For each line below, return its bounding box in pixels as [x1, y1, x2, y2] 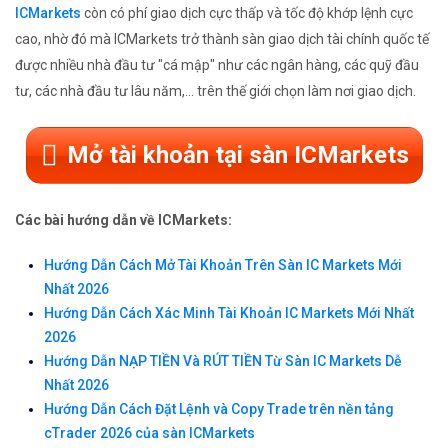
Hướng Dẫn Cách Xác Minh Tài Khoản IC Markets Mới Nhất [44, 305, 414, 322]
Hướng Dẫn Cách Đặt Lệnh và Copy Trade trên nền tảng [44, 401, 394, 418]
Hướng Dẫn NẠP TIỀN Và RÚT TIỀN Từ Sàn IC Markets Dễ [44, 353, 402, 370]
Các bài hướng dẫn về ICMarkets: [15, 212, 232, 229]
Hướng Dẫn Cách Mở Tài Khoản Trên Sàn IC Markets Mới [44, 257, 402, 274]
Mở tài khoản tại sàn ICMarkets [66, 141, 409, 170]
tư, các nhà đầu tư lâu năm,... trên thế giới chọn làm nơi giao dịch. [15, 83, 416, 100]
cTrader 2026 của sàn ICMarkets [44, 425, 255, 442]
